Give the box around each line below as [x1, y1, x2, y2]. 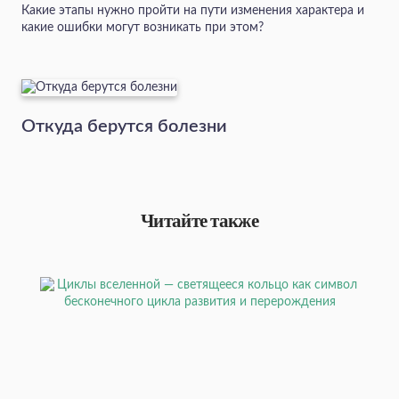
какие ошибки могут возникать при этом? [21, 21, 264, 35]
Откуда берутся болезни [21, 118, 227, 136]
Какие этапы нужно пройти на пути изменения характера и [21, 4, 364, 18]
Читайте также [141, 210, 258, 232]
